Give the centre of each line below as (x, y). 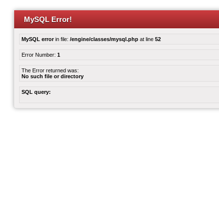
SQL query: (36, 92)
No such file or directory (53, 76)
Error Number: (39, 55)
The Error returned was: (50, 70)
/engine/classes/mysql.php (104, 39)
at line (147, 39)
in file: (62, 39)
